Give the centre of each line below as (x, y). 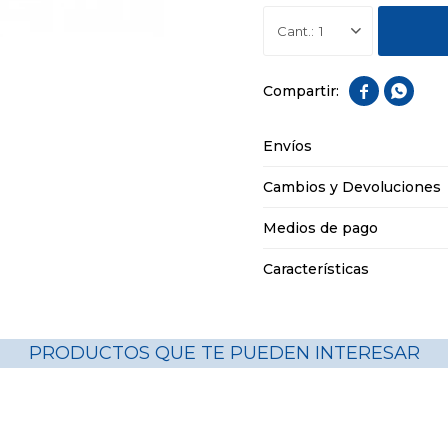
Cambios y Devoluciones (352, 187)
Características (316, 269)
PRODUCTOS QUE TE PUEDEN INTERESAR (224, 353)
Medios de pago (321, 228)
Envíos (288, 146)
